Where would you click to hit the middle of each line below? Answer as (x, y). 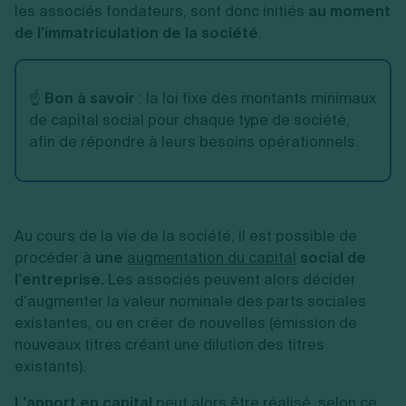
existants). (50, 367)
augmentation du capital (212, 258)
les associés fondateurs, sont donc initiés (161, 11)
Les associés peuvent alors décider (230, 280)
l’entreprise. (59, 280)
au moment (349, 11)
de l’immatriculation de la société (136, 33)
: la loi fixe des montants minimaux (256, 98)
